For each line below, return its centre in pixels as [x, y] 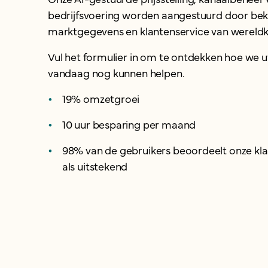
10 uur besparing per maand [129, 124]
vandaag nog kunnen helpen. [116, 73]
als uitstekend [95, 166]
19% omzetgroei [101, 98]
